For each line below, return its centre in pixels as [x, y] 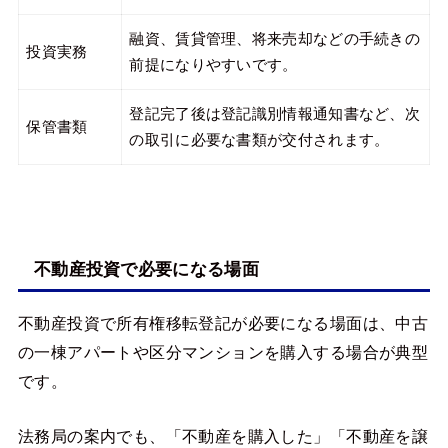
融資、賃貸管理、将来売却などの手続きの [275, 39]
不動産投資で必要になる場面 [146, 269]
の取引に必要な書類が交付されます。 [259, 140]
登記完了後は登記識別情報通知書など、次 [275, 114]
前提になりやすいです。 [213, 65]
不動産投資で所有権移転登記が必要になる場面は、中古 [223, 323]
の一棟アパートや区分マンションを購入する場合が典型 [223, 352]
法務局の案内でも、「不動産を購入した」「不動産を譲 [223, 436]
